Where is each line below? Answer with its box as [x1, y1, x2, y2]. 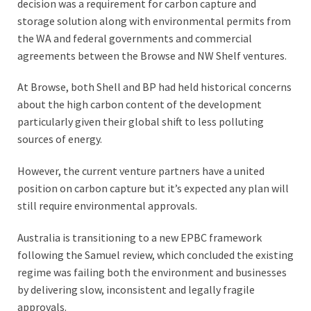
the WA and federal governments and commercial [17, 31, 252, 45]
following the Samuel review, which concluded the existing [17, 247, 294, 262]
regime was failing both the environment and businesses [17, 264, 287, 279]
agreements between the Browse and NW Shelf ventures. [17, 48, 287, 62]
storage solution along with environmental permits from [17, 13, 291, 28]
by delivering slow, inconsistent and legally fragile [17, 282, 255, 296]
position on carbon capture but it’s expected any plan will [17, 181, 289, 196]
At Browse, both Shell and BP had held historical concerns [17, 80, 292, 94]
